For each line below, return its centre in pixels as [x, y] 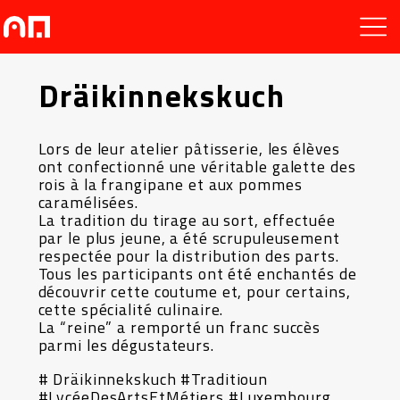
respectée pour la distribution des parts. [188, 256]
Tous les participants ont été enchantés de [197, 274]
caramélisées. [88, 202]
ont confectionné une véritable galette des [197, 167]
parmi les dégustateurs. [126, 345]
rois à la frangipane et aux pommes [170, 184]
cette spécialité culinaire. [131, 309]
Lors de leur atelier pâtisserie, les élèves [189, 149]
